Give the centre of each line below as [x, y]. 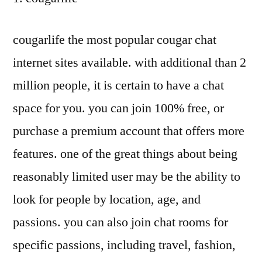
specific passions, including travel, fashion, [124, 245]
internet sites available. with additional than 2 [130, 63]
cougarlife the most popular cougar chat [115, 40]
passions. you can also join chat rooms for [120, 223]
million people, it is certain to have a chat [118, 86]
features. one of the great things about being [125, 154]
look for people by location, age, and [107, 200]
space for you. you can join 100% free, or [118, 108]
